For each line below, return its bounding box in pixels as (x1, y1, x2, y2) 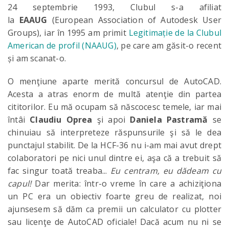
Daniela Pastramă (130, 114, 208, 125)
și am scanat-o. (8, 53, 66, 64)
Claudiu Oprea (30, 114, 93, 125)
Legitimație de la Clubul (128, 27, 221, 38)
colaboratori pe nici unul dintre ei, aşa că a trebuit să (8, 152, 221, 164)
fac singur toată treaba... (8, 165, 111, 176)
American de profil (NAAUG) (8, 40, 117, 51)
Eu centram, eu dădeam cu (110, 165, 221, 176)
